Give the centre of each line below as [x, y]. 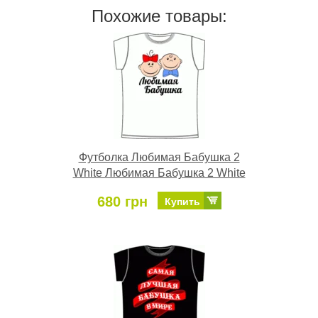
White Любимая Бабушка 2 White [159, 173]
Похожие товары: [159, 16]
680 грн [122, 202]
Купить [182, 202]
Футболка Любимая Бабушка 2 [159, 158]
